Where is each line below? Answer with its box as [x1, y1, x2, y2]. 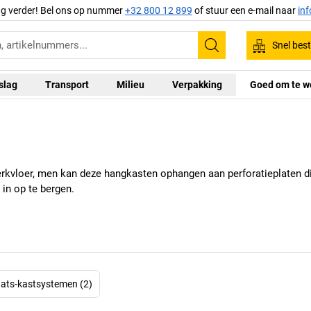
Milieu [116, 78, 144, 90]
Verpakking [171, 78, 222, 90]
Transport [44, 78, 89, 90]
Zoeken [210, 46, 257, 63]
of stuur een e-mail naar [192, 4, 298, 16]
